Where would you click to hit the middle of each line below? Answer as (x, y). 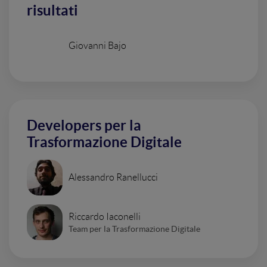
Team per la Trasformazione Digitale (134, 229)
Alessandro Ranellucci (113, 177)
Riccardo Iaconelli (105, 216)
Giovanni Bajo (97, 46)
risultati (52, 10)
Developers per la (84, 125)
